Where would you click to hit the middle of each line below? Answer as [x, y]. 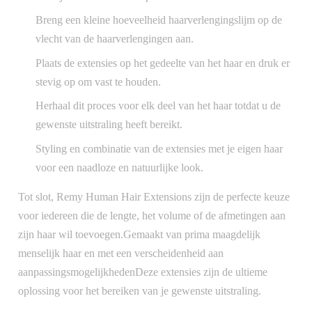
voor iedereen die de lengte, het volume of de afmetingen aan [152, 215]
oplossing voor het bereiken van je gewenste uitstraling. [140, 290]
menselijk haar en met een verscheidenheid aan [121, 253]
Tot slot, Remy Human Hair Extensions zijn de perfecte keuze [154, 196]
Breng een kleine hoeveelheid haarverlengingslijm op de [159, 20]
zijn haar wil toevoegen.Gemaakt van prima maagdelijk [139, 234]
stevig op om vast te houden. [98, 81]
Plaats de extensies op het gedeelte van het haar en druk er [163, 63]
